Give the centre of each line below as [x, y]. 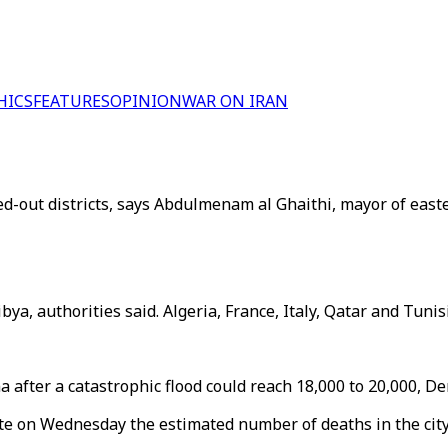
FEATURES [71, 101]
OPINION [146, 101]
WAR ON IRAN [235, 101]
